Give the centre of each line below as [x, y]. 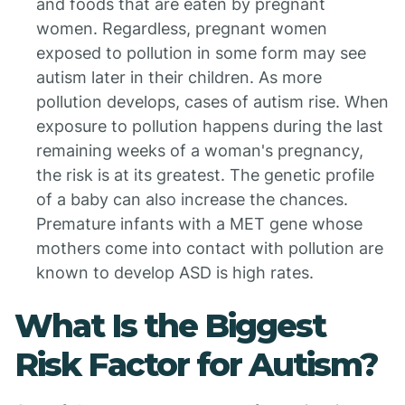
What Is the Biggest [170, 325]
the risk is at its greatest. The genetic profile [205, 175]
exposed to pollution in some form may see [201, 53]
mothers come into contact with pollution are [210, 248]
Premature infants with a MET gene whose [199, 224]
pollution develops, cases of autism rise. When [212, 102]
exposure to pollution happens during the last [210, 126]
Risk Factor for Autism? [196, 364]
